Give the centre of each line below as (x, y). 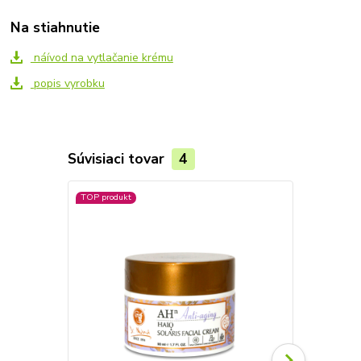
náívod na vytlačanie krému (102, 58)
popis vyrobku (67, 84)
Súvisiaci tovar (118, 158)
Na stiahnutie (56, 28)
